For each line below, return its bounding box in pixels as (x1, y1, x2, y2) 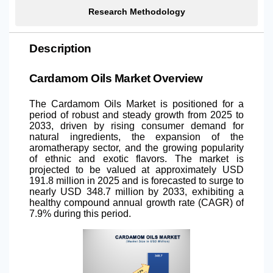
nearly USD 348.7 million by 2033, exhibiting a (29, 186, 244, 197)
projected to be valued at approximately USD (29, 164, 244, 175)
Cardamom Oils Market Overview (29, 71, 203, 85)
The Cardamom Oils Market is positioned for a (29, 98, 244, 109)
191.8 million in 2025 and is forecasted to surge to (29, 175, 244, 186)
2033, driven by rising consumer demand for (29, 120, 244, 131)
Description (29, 41, 91, 55)
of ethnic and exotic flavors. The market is (29, 153, 244, 164)
